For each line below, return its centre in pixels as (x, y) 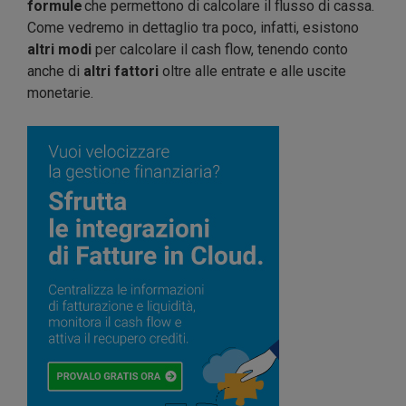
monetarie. (60, 93)
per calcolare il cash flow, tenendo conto (220, 50)
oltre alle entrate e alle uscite (254, 72)
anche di (55, 72)
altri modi (59, 50)
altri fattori (123, 72)
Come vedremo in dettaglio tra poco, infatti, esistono (193, 28)
